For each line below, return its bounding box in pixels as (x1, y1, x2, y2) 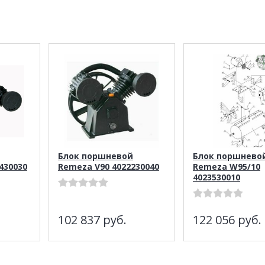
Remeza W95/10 (193, 160, 260, 172)
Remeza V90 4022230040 (58, 160, 159, 172)
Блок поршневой (58, 150, 133, 161)
